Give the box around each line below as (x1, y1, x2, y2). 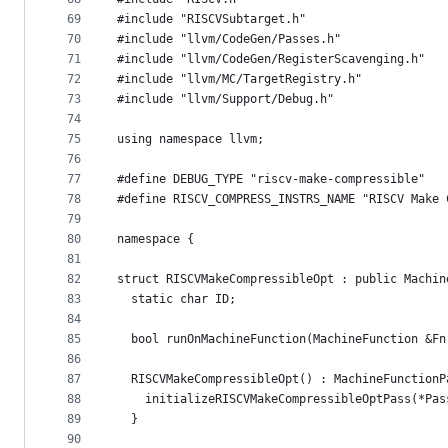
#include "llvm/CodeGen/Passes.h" (117, 32, 341, 47)
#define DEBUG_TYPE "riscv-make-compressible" (117, 172, 425, 187)
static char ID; (117, 292, 236, 307)
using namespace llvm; (117, 132, 264, 147)
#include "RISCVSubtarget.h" (117, 12, 306, 27)
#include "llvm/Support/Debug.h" (117, 92, 334, 107)
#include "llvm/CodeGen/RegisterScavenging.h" (117, 52, 425, 67)
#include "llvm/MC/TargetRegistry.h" (117, 72, 362, 87)
